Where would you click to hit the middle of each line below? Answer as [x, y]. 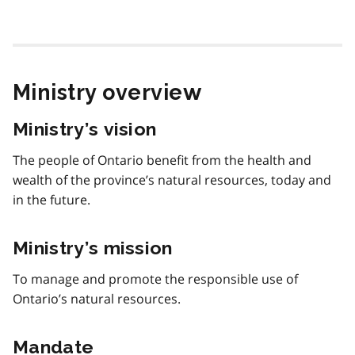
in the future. [52, 199]
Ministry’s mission [93, 247]
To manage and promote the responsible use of [155, 279]
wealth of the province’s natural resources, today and [172, 179]
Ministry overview [107, 92]
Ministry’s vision [85, 128]
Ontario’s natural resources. [97, 298]
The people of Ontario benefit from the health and [162, 160]
